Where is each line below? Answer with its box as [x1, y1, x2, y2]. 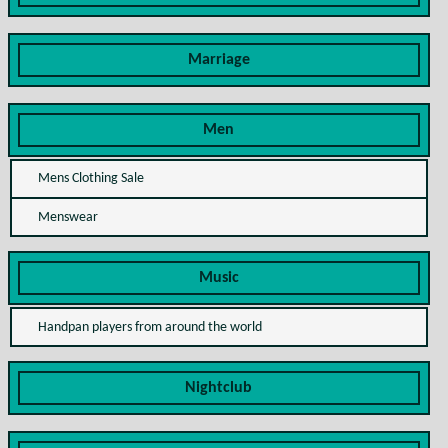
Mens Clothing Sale [37, 171, 144, 187]
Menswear [37, 209, 98, 225]
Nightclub [185, 380, 253, 397]
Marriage [187, 51, 250, 68]
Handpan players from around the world [37, 319, 262, 335]
